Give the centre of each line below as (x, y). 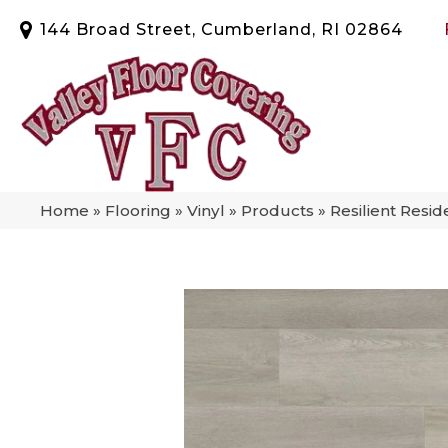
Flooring (138, 210)
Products (277, 210)
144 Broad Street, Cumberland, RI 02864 (221, 29)
